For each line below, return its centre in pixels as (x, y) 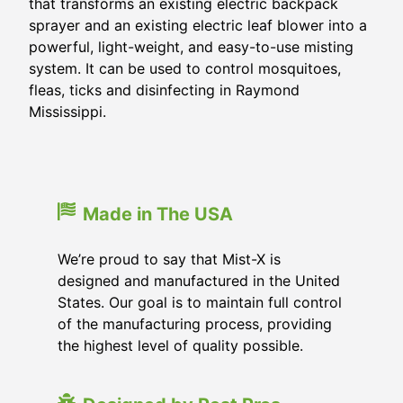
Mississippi (66, 112)
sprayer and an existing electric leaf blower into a (198, 25)
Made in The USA (158, 214)
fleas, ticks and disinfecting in (132, 90)
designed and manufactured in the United (199, 281)
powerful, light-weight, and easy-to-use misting (191, 47)
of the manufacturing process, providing (195, 324)
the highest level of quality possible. (180, 345)
